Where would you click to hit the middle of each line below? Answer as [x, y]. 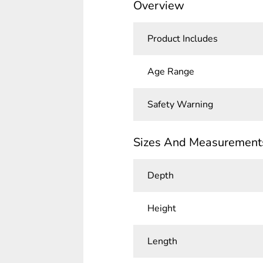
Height [161, 208]
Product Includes [182, 39]
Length [162, 241]
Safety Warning [180, 104]
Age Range [171, 72]
